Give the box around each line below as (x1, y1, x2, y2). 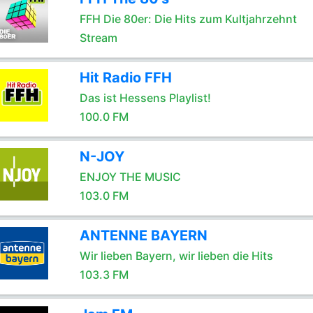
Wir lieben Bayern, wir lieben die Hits (79, 249, 273, 263)
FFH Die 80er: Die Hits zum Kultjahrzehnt (79, 12, 297, 26)
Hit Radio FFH (79, 69, 172, 86)
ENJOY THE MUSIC (79, 170, 181, 184)
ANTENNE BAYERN (79, 227, 208, 244)
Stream (79, 31, 117, 45)
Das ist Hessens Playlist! (79, 91, 211, 105)
